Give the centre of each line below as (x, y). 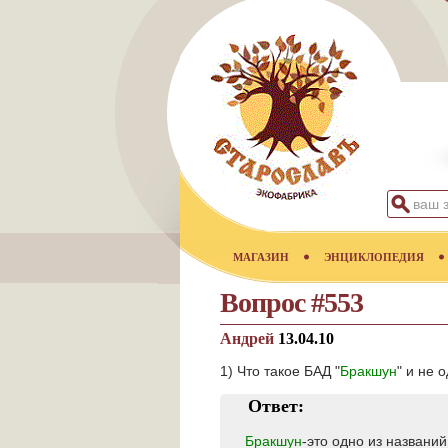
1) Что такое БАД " (280, 371)
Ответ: (276, 406)
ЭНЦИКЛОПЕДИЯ (374, 257)
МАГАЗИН (261, 257)
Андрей (249, 338)
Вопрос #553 (291, 302)
